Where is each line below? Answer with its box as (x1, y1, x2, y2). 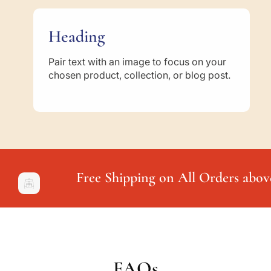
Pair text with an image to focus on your (48, 56, 226, 68)
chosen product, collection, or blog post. (48, 69, 230, 82)
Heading (48, 26, 105, 47)
